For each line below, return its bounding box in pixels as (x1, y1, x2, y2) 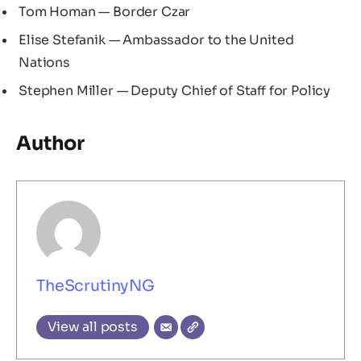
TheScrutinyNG (36, 276, 155, 297)
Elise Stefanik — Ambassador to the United (19, 31, 294, 49)
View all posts (48, 318, 138, 336)
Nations (19, 54, 70, 72)
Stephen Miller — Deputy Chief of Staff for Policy (19, 82, 331, 100)
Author (16, 131, 85, 156)
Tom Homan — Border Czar (19, 3, 191, 21)
